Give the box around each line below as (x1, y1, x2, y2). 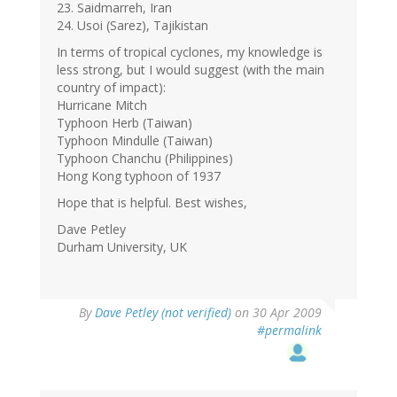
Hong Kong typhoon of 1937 (57, 167, 221, 185)
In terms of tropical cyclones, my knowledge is (57, 43, 323, 61)
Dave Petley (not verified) (95, 304, 231, 322)
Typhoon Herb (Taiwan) (57, 114, 192, 132)
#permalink (257, 322, 322, 339)
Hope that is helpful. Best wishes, (57, 194, 247, 212)
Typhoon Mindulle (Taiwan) (57, 132, 213, 150)
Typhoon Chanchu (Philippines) (57, 150, 233, 167)
